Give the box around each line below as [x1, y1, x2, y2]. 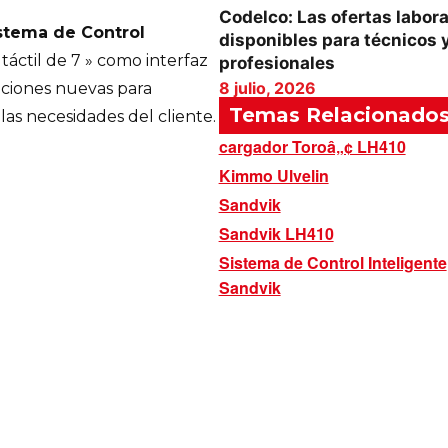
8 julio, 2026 [218, 78, 316, 98]
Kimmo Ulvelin [218, 164, 329, 187]
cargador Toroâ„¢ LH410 [218, 135, 406, 158]
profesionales [218, 53, 335, 73]
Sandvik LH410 [218, 222, 334, 245]
